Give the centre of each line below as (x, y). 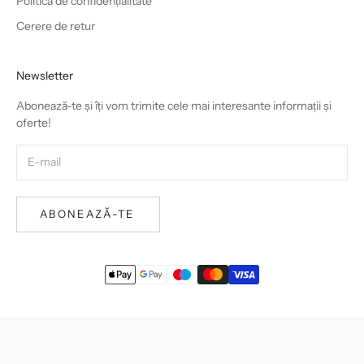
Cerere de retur (56, 26)
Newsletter (45, 76)
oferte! (34, 123)
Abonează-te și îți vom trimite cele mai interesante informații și (174, 106)
